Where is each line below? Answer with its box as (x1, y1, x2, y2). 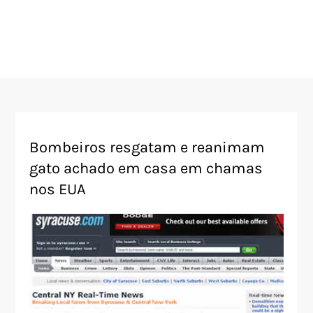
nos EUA (29, 180, 87, 198)
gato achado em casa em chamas (29, 159, 263, 177)
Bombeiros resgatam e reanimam (29, 138, 265, 156)
